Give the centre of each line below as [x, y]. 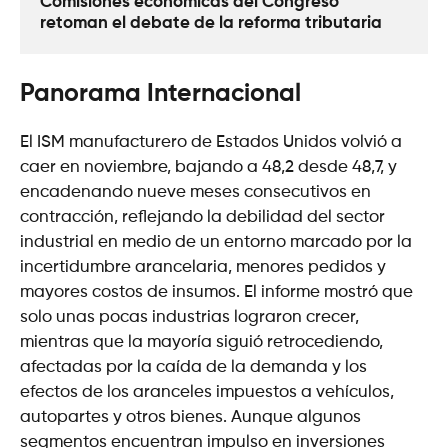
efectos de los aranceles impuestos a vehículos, [207, 392]
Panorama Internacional [160, 94]
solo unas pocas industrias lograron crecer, [189, 317]
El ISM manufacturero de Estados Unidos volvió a [211, 142]
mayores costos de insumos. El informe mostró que [216, 292]
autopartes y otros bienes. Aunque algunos [190, 417]
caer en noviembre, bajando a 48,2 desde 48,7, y [208, 167]
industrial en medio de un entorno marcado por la [216, 242]
